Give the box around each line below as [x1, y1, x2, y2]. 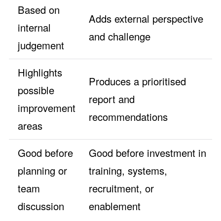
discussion [18, 199, 64, 214]
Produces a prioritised [89, 74, 186, 89]
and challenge [89, 29, 150, 44]
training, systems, [89, 163, 167, 178]
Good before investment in [89, 146, 206, 160]
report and [89, 92, 135, 107]
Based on [18, 2, 60, 17]
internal [18, 20, 51, 35]
